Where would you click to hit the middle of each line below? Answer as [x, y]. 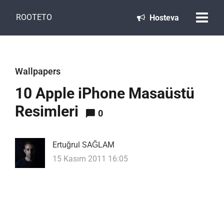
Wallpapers [38, 71]
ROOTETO [34, 17]
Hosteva [163, 17]
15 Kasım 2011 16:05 [90, 159]
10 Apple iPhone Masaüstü [105, 93]
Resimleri [47, 111]
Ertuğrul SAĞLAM [83, 145]
